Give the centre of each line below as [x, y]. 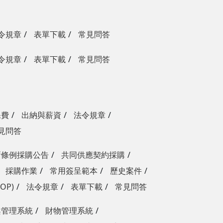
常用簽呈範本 [74, 171]
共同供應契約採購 [93, 155]
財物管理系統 [69, 211]
